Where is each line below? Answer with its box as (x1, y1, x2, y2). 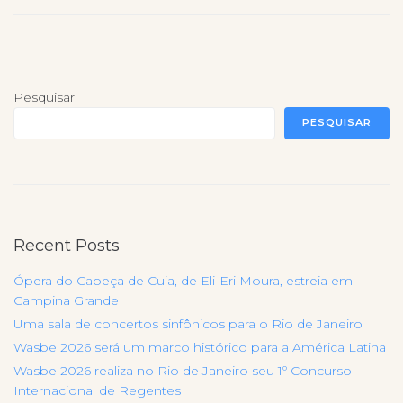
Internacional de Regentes (13, 381, 181, 399)
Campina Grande (13, 291, 119, 309)
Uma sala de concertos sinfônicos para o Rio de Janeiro (13, 315, 363, 332)
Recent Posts (13, 235, 120, 255)
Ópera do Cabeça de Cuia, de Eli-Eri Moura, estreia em (13, 272, 353, 289)
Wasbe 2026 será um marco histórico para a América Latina (13, 338, 386, 355)
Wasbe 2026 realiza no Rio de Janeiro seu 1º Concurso (13, 362, 352, 379)
